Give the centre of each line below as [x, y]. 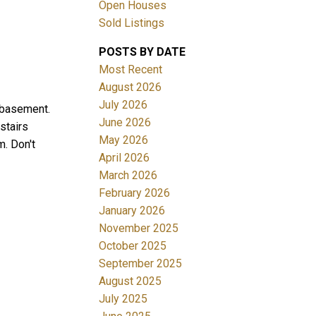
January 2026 [132, 210]
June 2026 [125, 122]
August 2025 [130, 281]
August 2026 [130, 87]
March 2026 [128, 175]
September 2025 [141, 263]
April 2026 [124, 157]
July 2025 [123, 298]
